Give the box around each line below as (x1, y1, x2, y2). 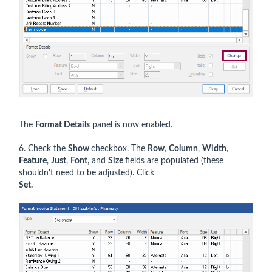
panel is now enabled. (90, 120, 175, 129)
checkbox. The (91, 144, 148, 153)
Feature (19, 156, 47, 165)
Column (169, 144, 198, 153)
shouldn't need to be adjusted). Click (19, 168, 154, 177)
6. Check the (19, 144, 68, 153)
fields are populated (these (125, 156, 223, 165)
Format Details (35, 120, 90, 129)
